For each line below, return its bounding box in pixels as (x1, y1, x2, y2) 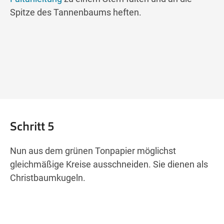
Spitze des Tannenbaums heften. (10, 7, 141, 18)
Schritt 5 (10, 118, 54, 134)
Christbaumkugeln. (10, 172, 85, 183)
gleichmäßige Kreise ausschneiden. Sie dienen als (10, 159, 208, 170)
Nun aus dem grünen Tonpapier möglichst (10, 145, 176, 156)
